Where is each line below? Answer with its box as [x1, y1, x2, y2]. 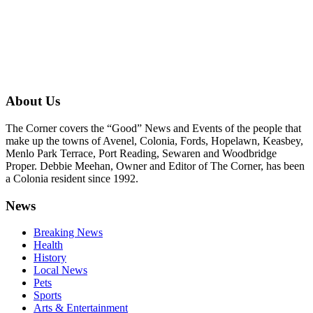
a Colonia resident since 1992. [6, 172, 138, 184]
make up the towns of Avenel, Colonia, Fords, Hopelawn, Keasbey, [6, 134, 303, 147]
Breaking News [34, 226, 103, 239]
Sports [34, 289, 61, 302]
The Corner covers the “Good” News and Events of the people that [6, 122, 301, 134]
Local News [34, 264, 87, 277]
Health [34, 239, 63, 252]
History [34, 252, 66, 264]
